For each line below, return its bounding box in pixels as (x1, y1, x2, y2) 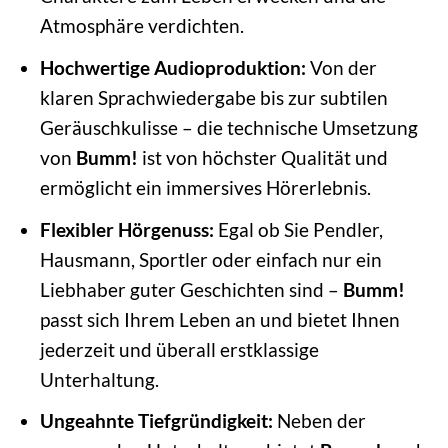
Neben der (272, 409, 366, 433)
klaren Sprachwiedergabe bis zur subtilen (39, 86, 388, 109)
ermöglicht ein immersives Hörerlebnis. (39, 176, 371, 199)
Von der (305, 56, 377, 79)
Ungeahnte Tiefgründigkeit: (39, 409, 273, 433)
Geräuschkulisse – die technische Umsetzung (39, 116, 418, 139)
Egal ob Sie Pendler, (213, 217, 383, 241)
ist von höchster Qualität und (137, 146, 388, 169)
